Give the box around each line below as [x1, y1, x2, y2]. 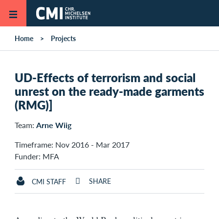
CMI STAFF [32, 176, 66, 187]
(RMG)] [15, 96, 53, 113]
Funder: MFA [15, 151, 59, 162]
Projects [51, 33, 76, 43]
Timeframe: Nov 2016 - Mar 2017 [15, 139, 130, 151]
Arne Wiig [36, 119, 71, 131]
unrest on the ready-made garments [15, 83, 204, 99]
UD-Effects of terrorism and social [15, 69, 196, 86]
